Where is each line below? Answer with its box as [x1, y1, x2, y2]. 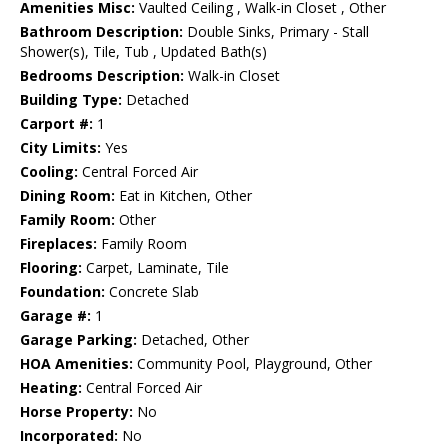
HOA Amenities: [20, 354, 133, 374]
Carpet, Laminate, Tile [82, 258, 229, 278]
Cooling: [20, 162, 78, 182]
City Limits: [20, 138, 101, 158]
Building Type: [20, 90, 122, 110]
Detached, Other [137, 330, 249, 350]
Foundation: [20, 282, 105, 302]
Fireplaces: [20, 234, 97, 254]
